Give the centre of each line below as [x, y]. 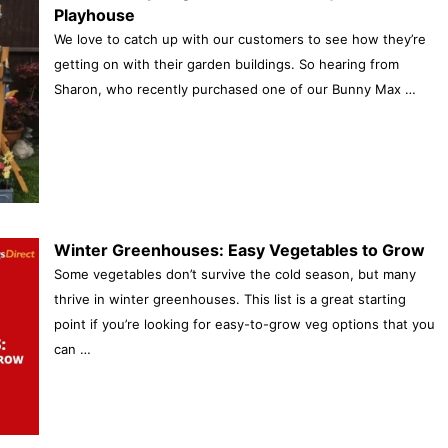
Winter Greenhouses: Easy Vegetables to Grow [239, 250]
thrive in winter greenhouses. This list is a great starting [229, 299]
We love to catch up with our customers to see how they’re [239, 38]
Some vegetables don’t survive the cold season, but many [234, 274]
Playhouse [94, 14]
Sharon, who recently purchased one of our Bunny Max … [234, 88]
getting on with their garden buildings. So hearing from [226, 63]
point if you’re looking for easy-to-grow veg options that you [244, 324]
